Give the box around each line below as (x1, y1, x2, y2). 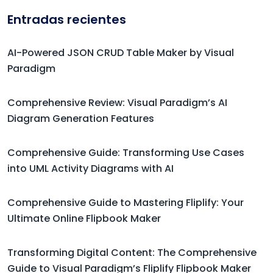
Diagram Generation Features (7, 112, 154, 126)
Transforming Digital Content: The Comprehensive (7, 246, 257, 260)
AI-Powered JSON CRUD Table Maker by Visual (7, 46, 234, 60)
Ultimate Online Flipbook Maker (7, 211, 161, 226)
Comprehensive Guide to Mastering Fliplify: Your (7, 196, 244, 210)
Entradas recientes (7, 11, 126, 29)
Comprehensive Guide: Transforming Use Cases (7, 146, 244, 160)
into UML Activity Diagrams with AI (7, 161, 174, 176)
